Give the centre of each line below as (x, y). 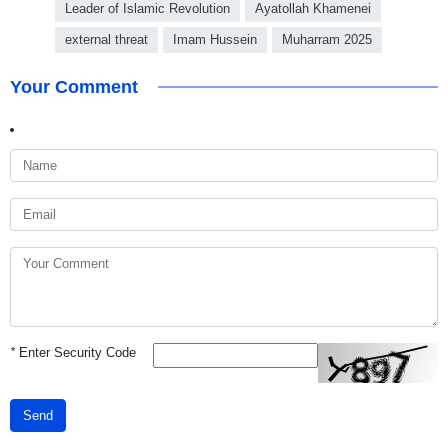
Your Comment (74, 87)
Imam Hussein (215, 40)
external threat (106, 40)
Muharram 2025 (327, 40)
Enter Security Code (75, 353)
